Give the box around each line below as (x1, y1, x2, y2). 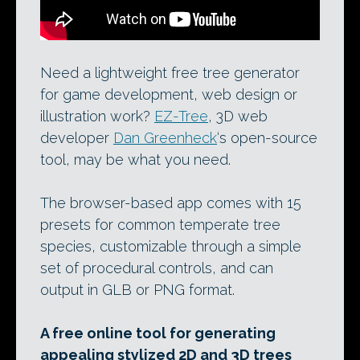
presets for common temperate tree (40, 216, 280, 233)
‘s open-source (217, 129, 317, 146)
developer (40, 129, 113, 146)
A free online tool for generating (40, 325, 276, 342)
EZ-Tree (154, 108, 208, 125)
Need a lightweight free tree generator (40, 64, 300, 81)
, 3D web (208, 108, 268, 125)
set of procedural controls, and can (40, 260, 273, 276)
